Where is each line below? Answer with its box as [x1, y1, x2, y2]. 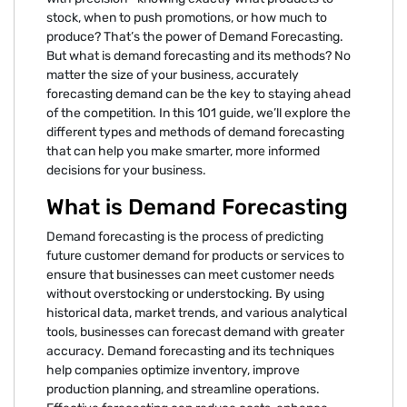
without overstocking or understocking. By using [46, 285, 324, 302]
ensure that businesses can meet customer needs [46, 266, 334, 283]
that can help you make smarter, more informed [46, 143, 320, 159]
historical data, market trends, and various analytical [46, 304, 347, 321]
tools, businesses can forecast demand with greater [46, 323, 344, 340]
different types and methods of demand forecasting [46, 124, 344, 140]
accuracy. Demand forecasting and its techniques [46, 342, 334, 359]
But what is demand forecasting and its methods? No [46, 47, 351, 64]
